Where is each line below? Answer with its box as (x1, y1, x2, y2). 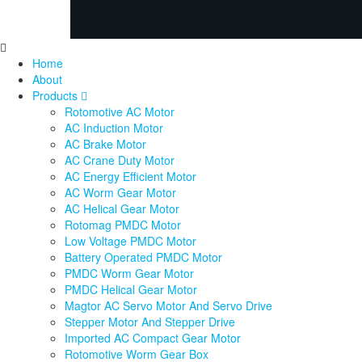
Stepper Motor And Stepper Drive (65, 314, 235, 330)
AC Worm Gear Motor (65, 184, 176, 201)
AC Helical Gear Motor (65, 200, 179, 217)
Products (32, 87, 81, 104)
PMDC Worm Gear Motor (65, 265, 194, 282)
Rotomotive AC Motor (65, 103, 175, 120)
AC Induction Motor (65, 120, 163, 137)
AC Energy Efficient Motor (65, 168, 196, 185)
